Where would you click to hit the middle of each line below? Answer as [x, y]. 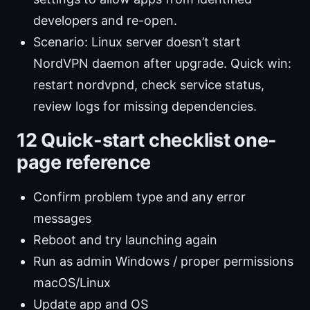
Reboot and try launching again [125, 240]
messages [62, 219]
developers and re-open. [105, 21]
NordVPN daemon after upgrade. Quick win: [162, 64]
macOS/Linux [72, 283]
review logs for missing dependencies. [145, 107]
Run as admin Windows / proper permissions [163, 262]
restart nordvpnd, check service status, [149, 85]
